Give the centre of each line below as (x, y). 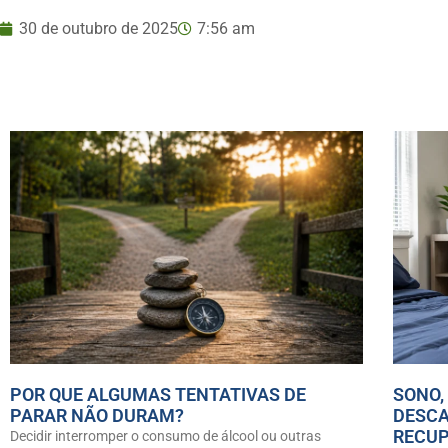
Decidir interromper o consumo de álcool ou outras (165, 436)
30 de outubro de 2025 (98, 29)
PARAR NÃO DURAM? (97, 416)
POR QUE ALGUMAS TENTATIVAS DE (158, 395)
